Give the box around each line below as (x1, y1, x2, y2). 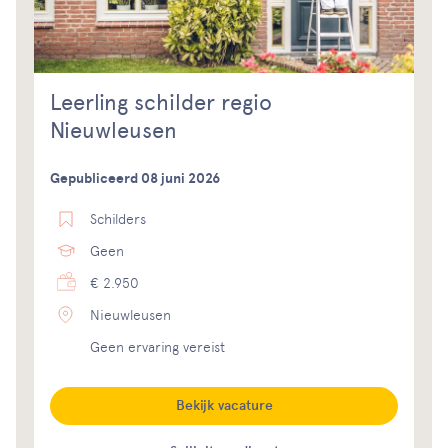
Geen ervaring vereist (90, 339, 225, 356)
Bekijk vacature (175, 397, 273, 415)
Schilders (90, 211, 146, 228)
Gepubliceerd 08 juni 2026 (50, 170, 220, 188)
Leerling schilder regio (50, 89, 272, 117)
